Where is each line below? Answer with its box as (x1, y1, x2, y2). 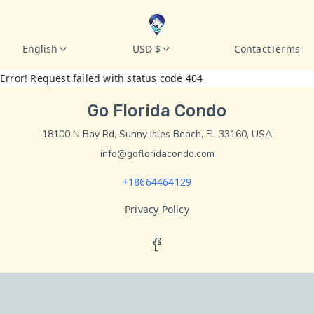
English (22, 42, 57, 55)
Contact (233, 42, 271, 55)
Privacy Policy (125, 203, 189, 216)
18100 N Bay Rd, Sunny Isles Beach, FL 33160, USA (42, 128, 272, 141)
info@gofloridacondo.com (100, 147, 214, 161)
